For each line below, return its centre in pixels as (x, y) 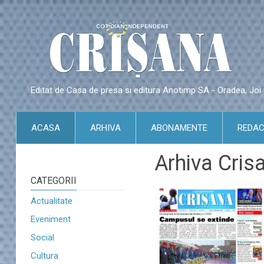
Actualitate (52, 201)
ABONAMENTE (179, 128)
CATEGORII (54, 181)
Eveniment (51, 219)
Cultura (44, 256)
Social (42, 237)
